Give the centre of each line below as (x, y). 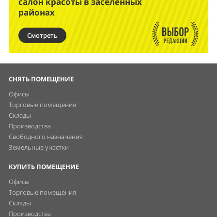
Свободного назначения (46, 137)
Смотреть (42, 36)
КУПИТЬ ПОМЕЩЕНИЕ (44, 167)
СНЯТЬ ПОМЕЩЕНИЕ (41, 79)
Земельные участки (39, 147)
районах (37, 13)
